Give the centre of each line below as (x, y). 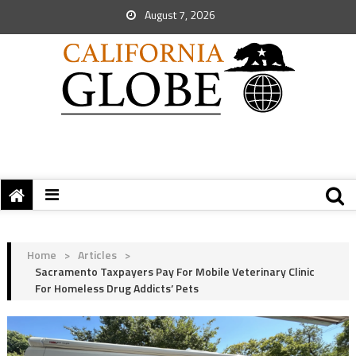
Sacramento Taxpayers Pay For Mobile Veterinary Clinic (174, 271)
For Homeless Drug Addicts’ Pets (116, 288)
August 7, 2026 (179, 15)
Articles (97, 255)
